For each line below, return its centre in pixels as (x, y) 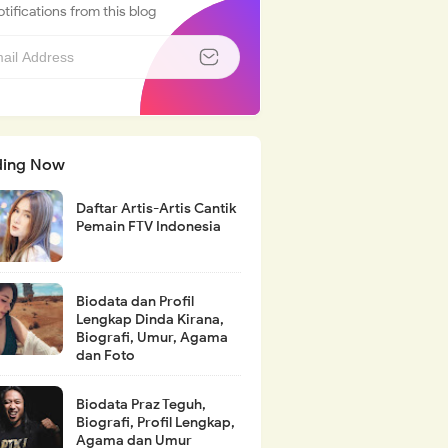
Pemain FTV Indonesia (148, 226)
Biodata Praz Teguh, (140, 404)
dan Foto (105, 355)
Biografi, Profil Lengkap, (155, 422)
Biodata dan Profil (134, 301)
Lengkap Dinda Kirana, (149, 319)
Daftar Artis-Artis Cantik (155, 208)
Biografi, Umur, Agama (151, 337)
